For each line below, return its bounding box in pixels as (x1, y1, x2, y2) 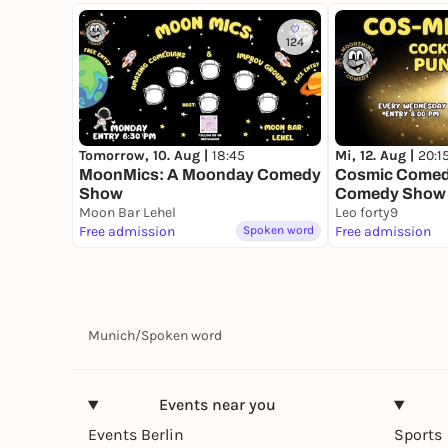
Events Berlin (88, 425, 184, 445)
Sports (394, 425, 442, 445)
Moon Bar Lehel (79, 204, 176, 222)
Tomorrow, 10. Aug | (79, 147, 212, 165)
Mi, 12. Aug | (335, 147, 418, 165)
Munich (88, 327, 135, 345)
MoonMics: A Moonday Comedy (79, 166, 321, 184)
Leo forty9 (335, 204, 398, 222)
